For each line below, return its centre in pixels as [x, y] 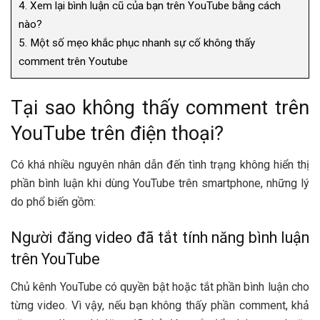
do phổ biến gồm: [53, 202]
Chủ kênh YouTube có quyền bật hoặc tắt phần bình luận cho [160, 286]
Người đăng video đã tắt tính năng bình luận [160, 238]
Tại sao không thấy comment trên [160, 107]
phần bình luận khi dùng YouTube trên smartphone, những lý [160, 184]
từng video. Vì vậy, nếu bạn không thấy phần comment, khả [160, 305]
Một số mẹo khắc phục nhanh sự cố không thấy [141, 43]
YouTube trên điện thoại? [117, 133]
